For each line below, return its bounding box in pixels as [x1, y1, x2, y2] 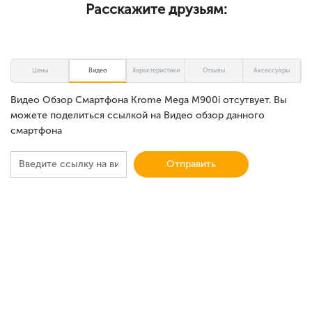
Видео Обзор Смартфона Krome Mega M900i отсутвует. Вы [10, 94, 287, 106]
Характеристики [132, 67, 180, 74]
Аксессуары [253, 67, 290, 74]
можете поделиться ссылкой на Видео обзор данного [10, 109, 265, 121]
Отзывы [202, 67, 225, 74]
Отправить [166, 158, 217, 170]
